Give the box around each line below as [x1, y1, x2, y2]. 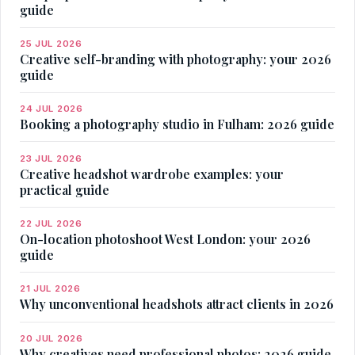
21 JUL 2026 [20, 283, 81, 295]
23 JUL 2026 [20, 152, 82, 164]
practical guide [20, 181, 109, 198]
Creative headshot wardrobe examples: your [20, 165, 284, 182]
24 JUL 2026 [20, 103, 83, 115]
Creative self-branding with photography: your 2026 [20, 50, 331, 67]
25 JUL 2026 [20, 37, 82, 49]
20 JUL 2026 [20, 332, 83, 344]
